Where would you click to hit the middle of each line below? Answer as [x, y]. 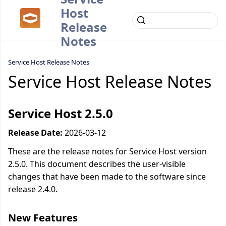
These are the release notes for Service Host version [107, 151]
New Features [43, 218]
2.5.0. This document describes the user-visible [97, 164]
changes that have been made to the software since [107, 177]
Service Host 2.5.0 [61, 113]
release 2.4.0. [33, 189]
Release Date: [35, 133]
